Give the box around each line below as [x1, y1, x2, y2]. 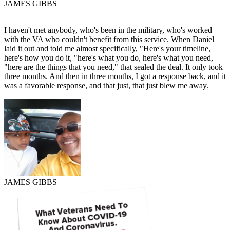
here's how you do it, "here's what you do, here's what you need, [4, 53, 213, 63]
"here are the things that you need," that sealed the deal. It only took [4, 63, 223, 72]
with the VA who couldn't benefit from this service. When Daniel [4, 35, 214, 44]
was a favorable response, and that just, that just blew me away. [4, 81, 208, 90]
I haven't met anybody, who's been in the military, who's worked [4, 26, 212, 35]
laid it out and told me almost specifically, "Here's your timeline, [4, 44, 210, 53]
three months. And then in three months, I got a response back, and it [4, 72, 226, 81]
